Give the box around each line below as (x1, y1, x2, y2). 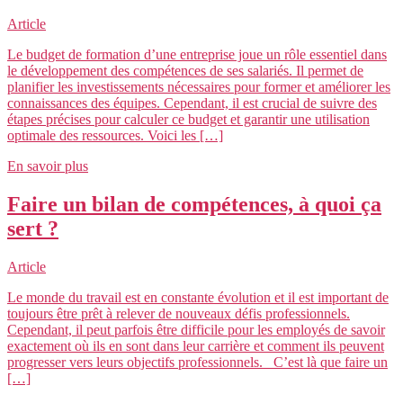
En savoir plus (7, 158, 88, 175)
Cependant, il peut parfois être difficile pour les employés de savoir (7, 322, 385, 338)
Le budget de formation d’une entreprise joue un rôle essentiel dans (7, 47, 387, 63)
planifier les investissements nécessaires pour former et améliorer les (7, 79, 390, 95)
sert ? (7, 217, 58, 241)
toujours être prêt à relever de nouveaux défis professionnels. (7, 306, 350, 322)
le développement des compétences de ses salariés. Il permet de (7, 63, 363, 79)
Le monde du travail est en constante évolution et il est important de (7, 290, 389, 306)
